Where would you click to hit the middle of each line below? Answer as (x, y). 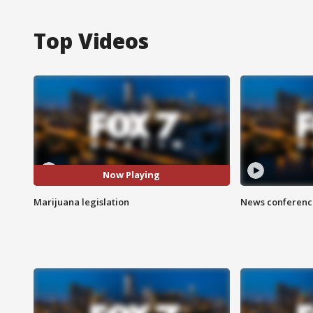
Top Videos (91, 41)
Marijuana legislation (81, 202)
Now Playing (132, 175)
